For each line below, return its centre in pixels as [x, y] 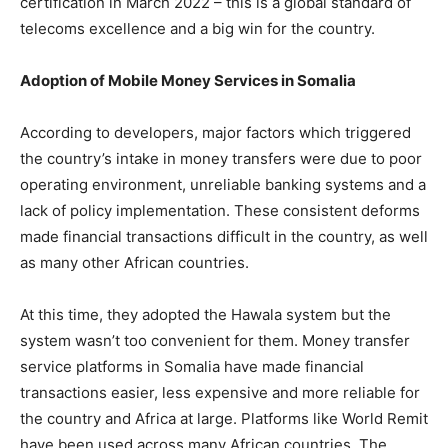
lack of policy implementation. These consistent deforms [220, 210]
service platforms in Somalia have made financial [192, 366]
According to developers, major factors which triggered [215, 132]
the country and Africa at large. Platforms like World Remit [224, 418]
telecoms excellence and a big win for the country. [197, 28]
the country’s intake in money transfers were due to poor [221, 158]
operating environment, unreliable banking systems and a [223, 184]
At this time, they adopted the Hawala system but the [205, 314]
